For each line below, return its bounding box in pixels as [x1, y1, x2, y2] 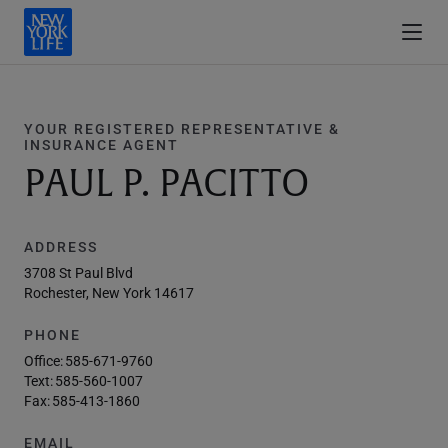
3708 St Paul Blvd [24, 263, 133, 282]
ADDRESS [24, 237, 98, 256]
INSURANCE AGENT [24, 135, 179, 154]
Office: [24, 351, 63, 370]
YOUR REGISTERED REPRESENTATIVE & [24, 119, 340, 138]
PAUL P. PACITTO [24, 160, 309, 208]
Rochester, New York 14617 [24, 283, 194, 302]
